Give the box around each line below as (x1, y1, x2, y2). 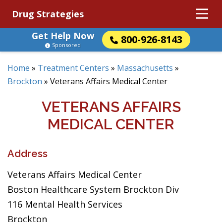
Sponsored (52, 41, 81, 49)
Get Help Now (32, 30, 94, 42)
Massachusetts (117, 62, 173, 73)
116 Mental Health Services (7, 198, 122, 210)
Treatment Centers (38, 62, 109, 73)
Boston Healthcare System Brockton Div (7, 183, 179, 195)
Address (7, 148, 48, 160)
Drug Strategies (12, 8, 84, 20)
